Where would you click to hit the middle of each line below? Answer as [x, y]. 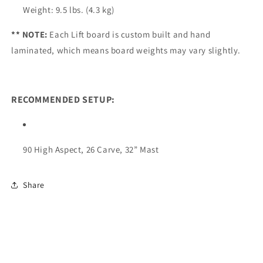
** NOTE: [29, 34]
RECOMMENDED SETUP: [63, 100]
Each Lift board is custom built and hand [130, 34]
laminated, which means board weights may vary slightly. [126, 50]
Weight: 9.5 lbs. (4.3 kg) [69, 10]
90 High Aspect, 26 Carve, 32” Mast [91, 149]
